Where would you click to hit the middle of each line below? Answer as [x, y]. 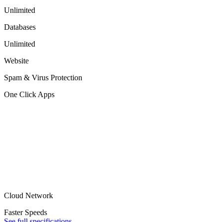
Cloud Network [28, 196]
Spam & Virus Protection [43, 78]
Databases [20, 27]
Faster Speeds [26, 213]
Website [16, 61]
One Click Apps [29, 95]
